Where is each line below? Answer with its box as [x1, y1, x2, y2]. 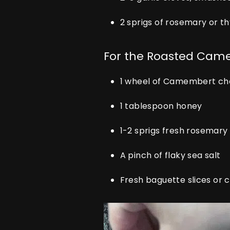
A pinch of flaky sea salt [120, 149, 221, 161]
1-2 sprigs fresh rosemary [120, 125, 228, 137]
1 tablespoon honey [120, 100, 202, 112]
